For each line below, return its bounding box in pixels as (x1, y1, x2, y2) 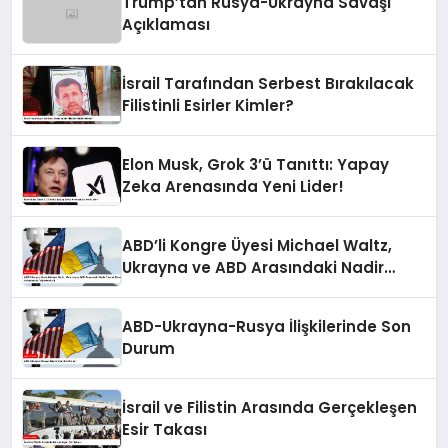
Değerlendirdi (122, 300, 230, 322)
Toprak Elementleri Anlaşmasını (122, 278, 375, 300)
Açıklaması (122, 13, 211, 35)
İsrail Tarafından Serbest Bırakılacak (122, 72, 415, 94)
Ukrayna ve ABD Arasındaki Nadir (122, 256, 385, 278)
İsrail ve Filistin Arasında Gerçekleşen (122, 396, 418, 418)
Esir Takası (122, 418, 208, 440)
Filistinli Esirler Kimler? (122, 94, 295, 116)
